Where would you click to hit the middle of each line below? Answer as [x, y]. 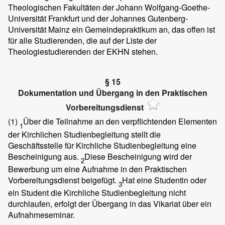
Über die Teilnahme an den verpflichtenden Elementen [120, 122]
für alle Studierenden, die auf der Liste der [82, 40]
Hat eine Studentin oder [164, 180]
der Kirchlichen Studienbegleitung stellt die [84, 134]
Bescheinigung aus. [44, 156]
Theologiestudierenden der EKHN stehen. [83, 51]
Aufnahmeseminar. [41, 214]
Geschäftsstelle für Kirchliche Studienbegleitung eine [102, 145]
